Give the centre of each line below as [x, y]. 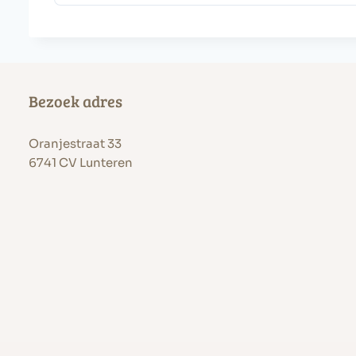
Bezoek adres [75, 101]
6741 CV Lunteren [81, 163]
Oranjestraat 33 [75, 143]
